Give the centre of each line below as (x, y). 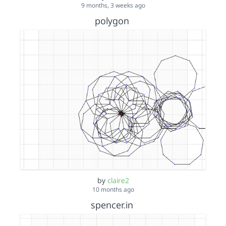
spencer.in (112, 205)
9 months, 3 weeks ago (113, 5)
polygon (112, 21)
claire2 (118, 180)
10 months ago (113, 189)
